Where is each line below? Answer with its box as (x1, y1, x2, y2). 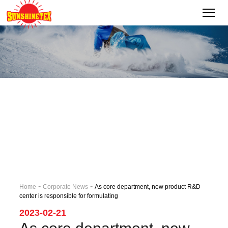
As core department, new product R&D (95, 183, 201, 190)
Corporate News (43, 183, 89, 190)
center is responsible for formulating (19, 192, 119, 199)
